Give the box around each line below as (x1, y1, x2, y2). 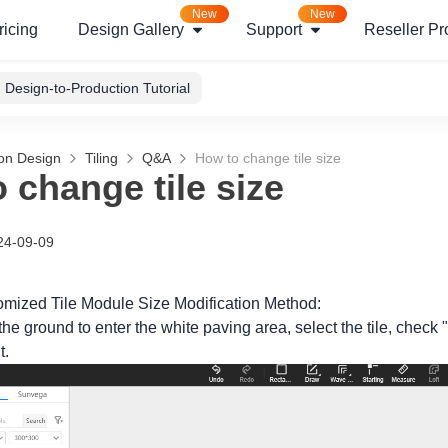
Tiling (85, 150, 118, 166)
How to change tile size (195, 150, 341, 166)
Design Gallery (78, 21, 184, 38)
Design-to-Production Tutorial (5, 80, 190, 96)
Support (246, 21, 302, 38)
